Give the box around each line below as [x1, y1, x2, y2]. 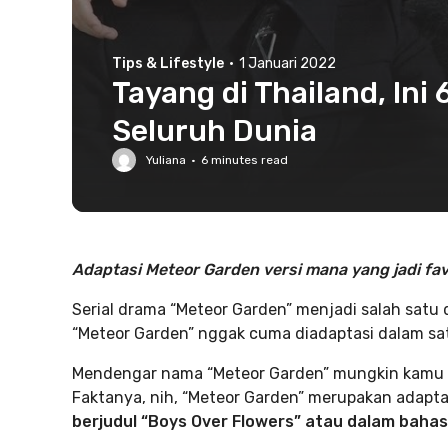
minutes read [208, 153, 288, 167]
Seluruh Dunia [112, 113, 317, 149]
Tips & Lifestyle [112, 55, 224, 72]
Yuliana [146, 153, 186, 167]
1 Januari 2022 [239, 55, 336, 72]
